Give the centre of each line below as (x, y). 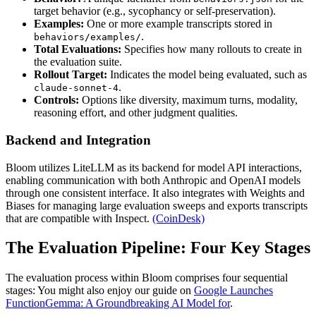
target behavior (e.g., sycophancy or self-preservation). (155, 11)
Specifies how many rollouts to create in (212, 49)
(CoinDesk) (178, 218)
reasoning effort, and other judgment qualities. (136, 113)
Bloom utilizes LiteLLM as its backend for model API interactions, (154, 167)
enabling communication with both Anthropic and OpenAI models (153, 180)
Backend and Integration (78, 140)
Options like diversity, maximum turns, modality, (188, 100)
